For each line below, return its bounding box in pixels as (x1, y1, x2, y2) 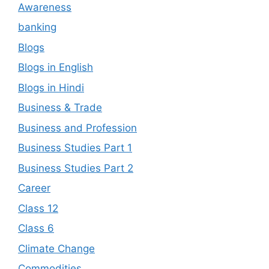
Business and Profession (18, 121, 137, 134)
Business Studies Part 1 (18, 142, 132, 154)
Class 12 (18, 202, 58, 214)
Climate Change (18, 242, 95, 255)
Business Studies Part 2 (18, 162, 133, 174)
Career (18, 182, 50, 195)
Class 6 (18, 222, 54, 235)
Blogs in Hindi (18, 81, 84, 94)
